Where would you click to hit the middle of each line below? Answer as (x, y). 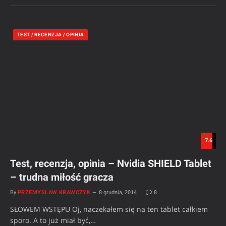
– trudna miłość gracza (62, 177)
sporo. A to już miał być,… (53, 220)
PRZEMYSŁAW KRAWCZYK (54, 192)
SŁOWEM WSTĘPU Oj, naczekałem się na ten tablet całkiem (109, 209)
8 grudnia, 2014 (118, 192)
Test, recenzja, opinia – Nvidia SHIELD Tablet (111, 163)
